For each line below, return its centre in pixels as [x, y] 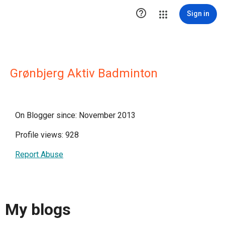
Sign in [198, 14]
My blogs [38, 210]
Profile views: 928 [47, 135]
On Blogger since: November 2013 [75, 115]
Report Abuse [39, 154]
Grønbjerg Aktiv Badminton [84, 73]
